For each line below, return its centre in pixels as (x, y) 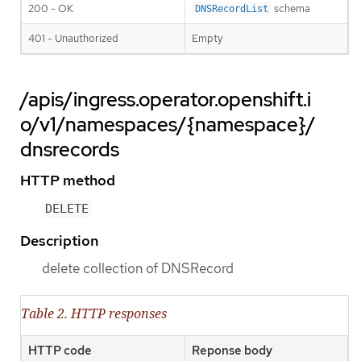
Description (59, 241)
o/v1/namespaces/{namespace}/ (168, 124)
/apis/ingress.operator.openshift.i (166, 99)
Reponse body (232, 351)
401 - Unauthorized (73, 38)
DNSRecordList (232, 8)
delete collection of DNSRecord (138, 269)
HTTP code (60, 351)
